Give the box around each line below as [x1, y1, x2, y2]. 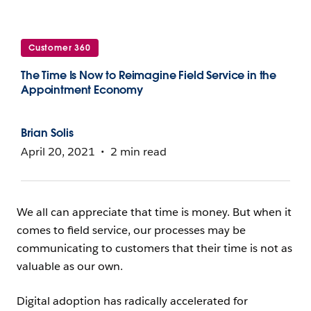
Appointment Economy [21, 83, 143, 97]
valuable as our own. [17, 259, 126, 274]
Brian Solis [21, 126, 74, 140]
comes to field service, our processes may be [17, 223, 246, 237]
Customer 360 [28, 42, 91, 53]
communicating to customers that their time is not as [17, 241, 292, 255]
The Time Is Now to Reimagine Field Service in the [21, 68, 277, 83]
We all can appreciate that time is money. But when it [17, 205, 292, 219]
